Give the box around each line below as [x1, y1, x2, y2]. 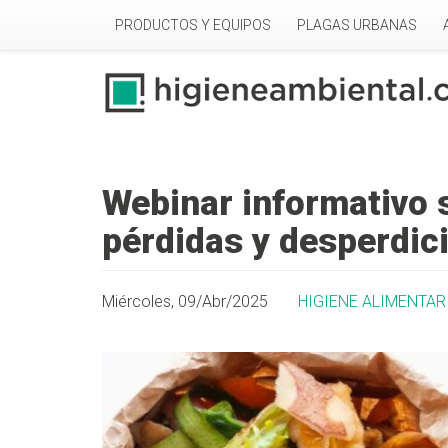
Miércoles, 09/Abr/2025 [102, 292, 268, 312]
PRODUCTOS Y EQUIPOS [115, 17, 271, 33]
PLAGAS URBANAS [297, 17, 417, 33]
